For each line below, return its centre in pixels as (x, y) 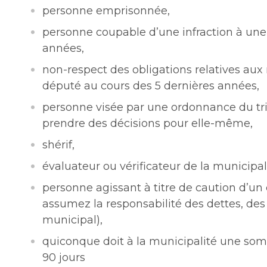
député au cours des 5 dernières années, (151, 86)
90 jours (64, 257)
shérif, (59, 145)
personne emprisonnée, (106, 11)
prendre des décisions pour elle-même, (148, 123)
